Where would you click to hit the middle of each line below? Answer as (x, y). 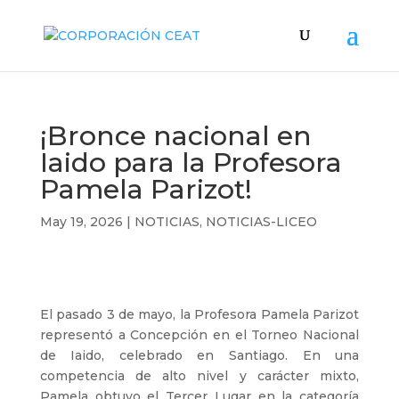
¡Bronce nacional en (175, 136)
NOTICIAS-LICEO (261, 222)
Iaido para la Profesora (191, 163)
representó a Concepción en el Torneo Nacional (199, 335)
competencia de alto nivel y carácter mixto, (199, 376)
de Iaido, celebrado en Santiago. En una (199, 355)
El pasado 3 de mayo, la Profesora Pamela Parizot (199, 314)
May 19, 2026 (81, 222)
